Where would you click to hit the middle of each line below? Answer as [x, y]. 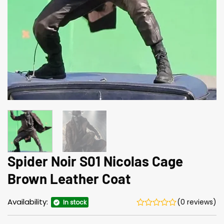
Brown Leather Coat [69, 178]
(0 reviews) [197, 202]
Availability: [29, 202]
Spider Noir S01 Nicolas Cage [95, 161]
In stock [75, 202]
